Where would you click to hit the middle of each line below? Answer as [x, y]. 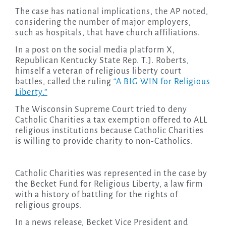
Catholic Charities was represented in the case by [111, 174]
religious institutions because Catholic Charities [109, 131]
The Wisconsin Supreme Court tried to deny [101, 110]
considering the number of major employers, [103, 22]
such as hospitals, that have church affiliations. [107, 33]
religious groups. [48, 206]
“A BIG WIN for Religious [162, 82]
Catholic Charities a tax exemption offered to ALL [111, 120]
